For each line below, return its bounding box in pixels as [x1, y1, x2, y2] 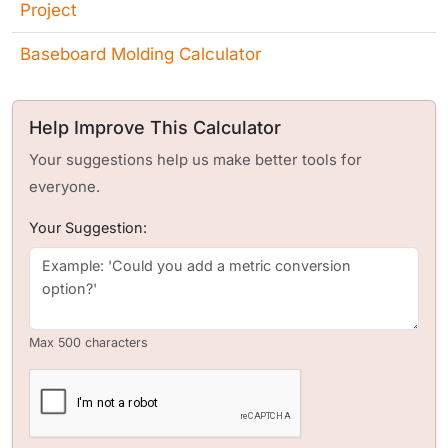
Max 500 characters [29, 335, 148, 350]
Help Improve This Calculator [29, 117, 281, 138]
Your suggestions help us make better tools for [29, 151, 362, 169]
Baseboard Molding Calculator [20, 44, 261, 64]
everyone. [29, 178, 100, 196]
